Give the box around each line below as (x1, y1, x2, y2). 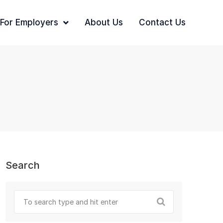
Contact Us (139, 17, 186, 27)
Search (5, 159, 40, 171)
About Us (85, 17, 123, 27)
